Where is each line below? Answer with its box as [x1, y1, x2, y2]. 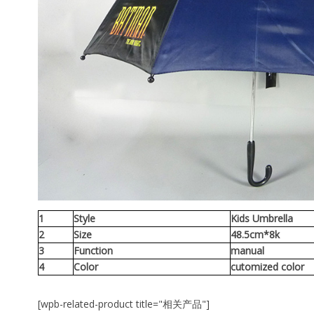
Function [74, 244, 113, 258]
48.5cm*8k [231, 228, 280, 242]
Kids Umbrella [231, 212, 293, 226]
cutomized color [231, 260, 304, 274]
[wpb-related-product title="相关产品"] [38, 297, 210, 311]
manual [231, 244, 264, 258]
